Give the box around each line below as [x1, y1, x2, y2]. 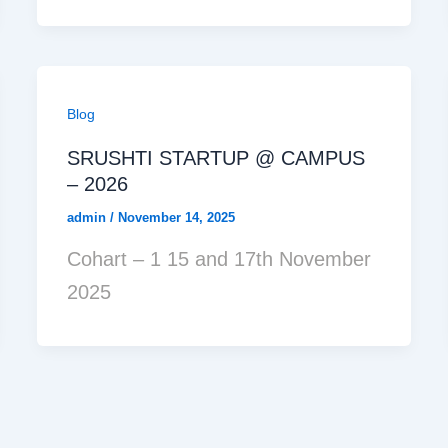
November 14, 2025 [118, 210, 236, 226]
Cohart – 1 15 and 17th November [67, 247, 372, 270]
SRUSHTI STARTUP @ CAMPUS [67, 147, 366, 170]
